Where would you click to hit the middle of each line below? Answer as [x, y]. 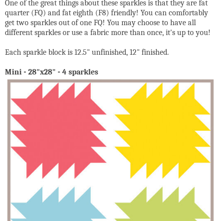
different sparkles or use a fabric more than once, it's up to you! [108, 33]
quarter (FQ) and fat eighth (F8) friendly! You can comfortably [107, 13]
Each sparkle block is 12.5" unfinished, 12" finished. [88, 53]
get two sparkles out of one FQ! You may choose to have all [100, 23]
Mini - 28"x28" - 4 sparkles [52, 72]
